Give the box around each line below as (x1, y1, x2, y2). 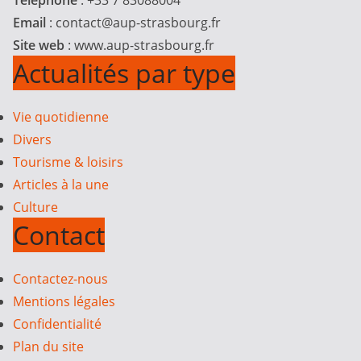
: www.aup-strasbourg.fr (68, 36, 214, 55)
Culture (13, 198, 58, 217)
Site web (13, 36, 68, 55)
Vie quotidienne (13, 108, 109, 127)
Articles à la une (13, 176, 109, 194)
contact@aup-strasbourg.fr (56, 14, 221, 32)
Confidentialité (13, 315, 102, 334)
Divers (13, 131, 52, 149)
